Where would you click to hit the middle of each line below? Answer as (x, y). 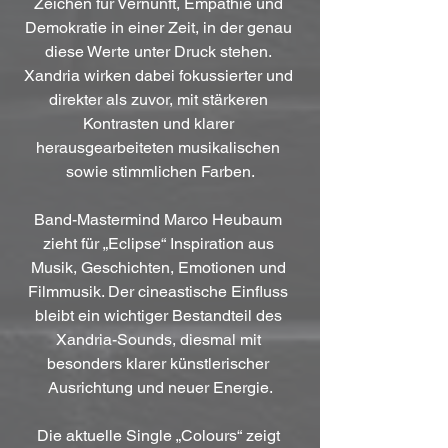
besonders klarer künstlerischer (160, 364)
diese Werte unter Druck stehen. (160, 52)
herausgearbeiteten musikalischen (160, 148)
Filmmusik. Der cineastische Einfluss (160, 292)
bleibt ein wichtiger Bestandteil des (160, 316)
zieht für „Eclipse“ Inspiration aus (160, 244)
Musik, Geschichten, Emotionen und (160, 268)
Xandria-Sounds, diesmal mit (160, 340)
